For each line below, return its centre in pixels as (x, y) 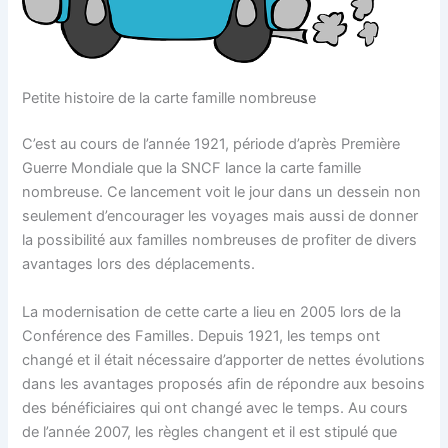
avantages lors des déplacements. (139, 264)
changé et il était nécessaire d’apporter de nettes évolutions (224, 359)
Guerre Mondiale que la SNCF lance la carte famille (192, 168)
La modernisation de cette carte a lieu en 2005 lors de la (212, 311)
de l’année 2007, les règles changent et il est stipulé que (210, 431)
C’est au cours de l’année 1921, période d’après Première (211, 144)
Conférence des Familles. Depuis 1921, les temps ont (201, 335)
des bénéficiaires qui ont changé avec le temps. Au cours (215, 407)
